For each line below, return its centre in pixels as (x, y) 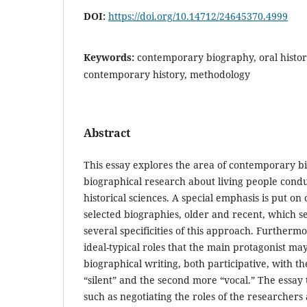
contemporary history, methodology (167, 74)
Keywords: (110, 57)
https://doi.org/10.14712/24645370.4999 (198, 16)
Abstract (107, 133)
